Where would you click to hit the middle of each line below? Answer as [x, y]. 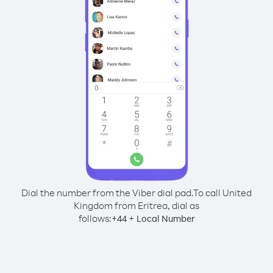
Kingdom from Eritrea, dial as [136, 205]
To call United [222, 193]
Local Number [165, 218]
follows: [95, 218]
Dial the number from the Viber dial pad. [107, 193]
